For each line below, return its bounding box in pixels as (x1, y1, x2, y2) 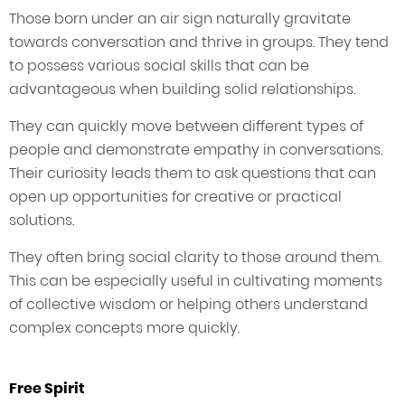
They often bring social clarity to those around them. (9, 247, 381, 268)
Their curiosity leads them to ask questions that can (9, 163, 376, 184)
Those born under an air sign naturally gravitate (9, 8, 351, 30)
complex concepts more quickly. (9, 317, 240, 339)
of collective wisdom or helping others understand (9, 294, 368, 316)
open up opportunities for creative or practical (9, 186, 342, 208)
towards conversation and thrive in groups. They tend (9, 32, 389, 53)
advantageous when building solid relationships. (9, 79, 355, 100)
